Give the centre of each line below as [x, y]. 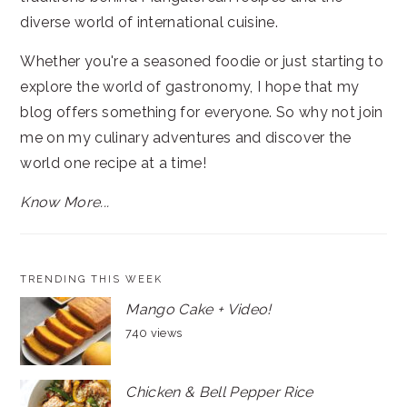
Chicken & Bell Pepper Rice [219, 392]
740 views [154, 333]
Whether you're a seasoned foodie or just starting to [202, 61]
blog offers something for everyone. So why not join [202, 112]
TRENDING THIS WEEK [92, 279]
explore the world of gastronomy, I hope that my [190, 86]
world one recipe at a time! [114, 163]
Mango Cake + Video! [199, 309]
